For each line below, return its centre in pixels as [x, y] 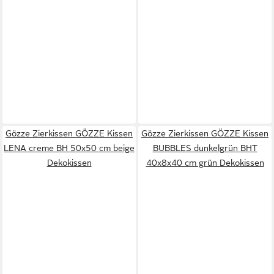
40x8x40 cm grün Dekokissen [205, 162]
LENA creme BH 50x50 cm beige [69, 148]
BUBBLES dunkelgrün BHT [205, 148]
